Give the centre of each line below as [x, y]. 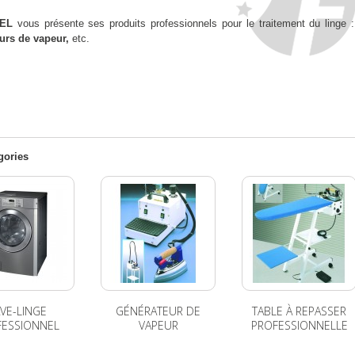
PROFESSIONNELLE [299, 325]
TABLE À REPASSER [299, 311]
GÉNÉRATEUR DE [158, 311]
